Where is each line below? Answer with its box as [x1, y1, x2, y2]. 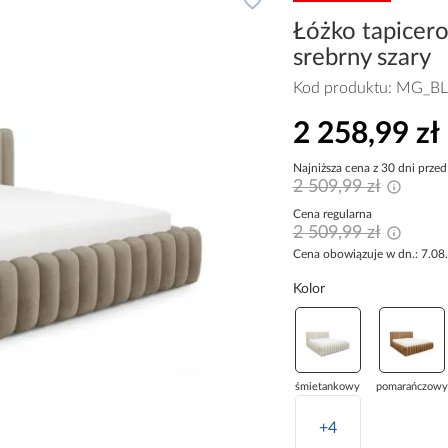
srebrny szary [292, 45, 431, 70]
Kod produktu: [292, 79, 396, 96]
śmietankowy [295, 381, 361, 393]
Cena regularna [292, 208, 372, 221]
